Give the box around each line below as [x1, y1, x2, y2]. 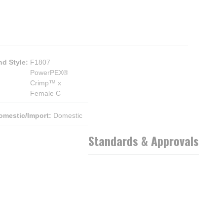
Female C [30, 89, 61, 97]
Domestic [53, 111, 82, 119]
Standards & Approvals [88, 132, 199, 149]
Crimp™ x [30, 79, 61, 87]
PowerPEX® [30, 69, 68, 76]
